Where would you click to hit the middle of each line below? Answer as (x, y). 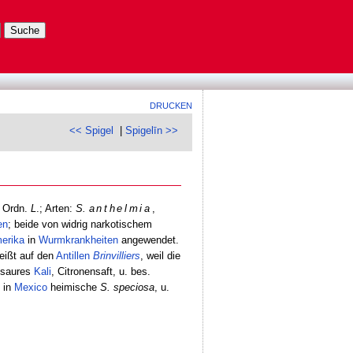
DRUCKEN (171, 105)
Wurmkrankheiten (78, 240)
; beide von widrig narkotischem (80, 224)
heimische (73, 287)
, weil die (160, 255)
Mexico (30, 287)
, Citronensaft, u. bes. (100, 271)
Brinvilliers (116, 255)
